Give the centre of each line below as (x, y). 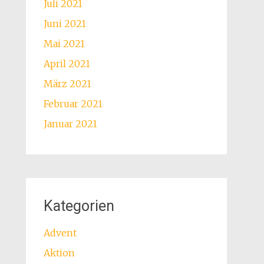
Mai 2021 (64, 44)
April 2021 (67, 64)
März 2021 (67, 84)
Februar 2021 (73, 104)
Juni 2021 (65, 24)
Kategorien (79, 206)
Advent (60, 233)
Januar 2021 (70, 124)
